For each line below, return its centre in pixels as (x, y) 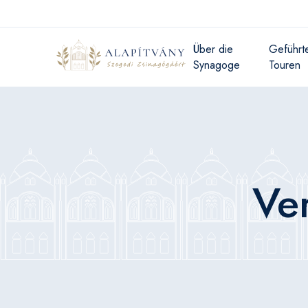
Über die (213, 49)
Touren (285, 65)
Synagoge (217, 65)
